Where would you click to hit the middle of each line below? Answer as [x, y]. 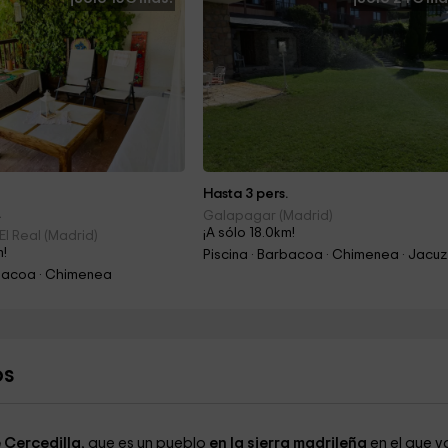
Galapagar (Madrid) [268, 216]
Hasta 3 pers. [246, 194]
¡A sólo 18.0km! [249, 233]
